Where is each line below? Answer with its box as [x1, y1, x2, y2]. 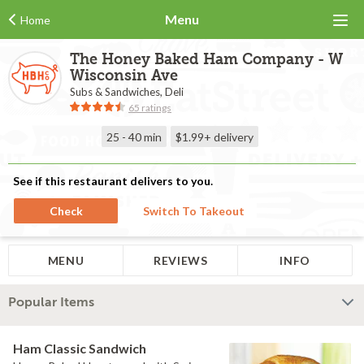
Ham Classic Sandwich [13, 340, 146, 356]
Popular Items [8, 295, 94, 310]
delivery [214, 130, 253, 144]
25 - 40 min [106, 130, 162, 144]
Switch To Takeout [143, 204, 245, 218]
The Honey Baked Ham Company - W [70, 51, 343, 68]
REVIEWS [153, 253, 208, 267]
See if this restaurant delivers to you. [13, 174, 213, 188]
